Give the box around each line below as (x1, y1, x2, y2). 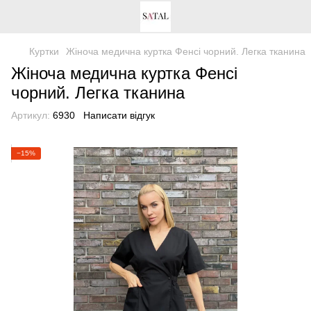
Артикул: (11, 110, 50, 121)
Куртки (29, 46, 59, 57)
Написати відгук (83, 110, 155, 121)
